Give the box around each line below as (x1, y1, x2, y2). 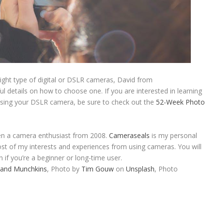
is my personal (151, 130, 197, 140)
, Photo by (46, 164, 81, 173)
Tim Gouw (81, 164, 114, 173)
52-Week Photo (154, 97, 205, 107)
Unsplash (125, 164, 155, 173)
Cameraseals (108, 130, 152, 140)
